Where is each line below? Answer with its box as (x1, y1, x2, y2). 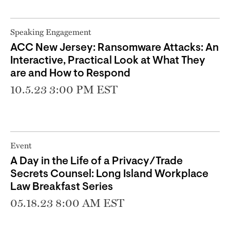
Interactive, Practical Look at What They (10, 55, 205, 66)
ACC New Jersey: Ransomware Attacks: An (10, 42, 219, 53)
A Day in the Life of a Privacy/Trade (10, 156, 183, 167)
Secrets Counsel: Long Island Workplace (10, 168, 208, 180)
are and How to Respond (10, 68, 130, 79)
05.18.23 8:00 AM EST (10, 196, 124, 209)
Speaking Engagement (10, 25, 91, 38)
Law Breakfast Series (10, 181, 113, 193)
